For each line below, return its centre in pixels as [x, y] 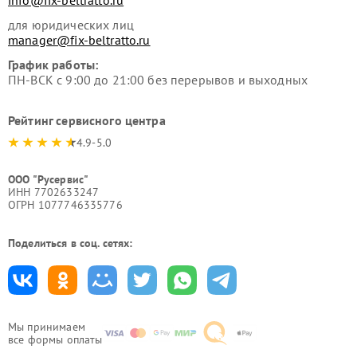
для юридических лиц [71, 25]
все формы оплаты [55, 340]
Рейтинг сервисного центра [87, 121]
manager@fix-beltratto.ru [79, 40]
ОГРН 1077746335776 [65, 205]
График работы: [53, 65]
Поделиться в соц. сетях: [71, 243]
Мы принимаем [47, 327]
